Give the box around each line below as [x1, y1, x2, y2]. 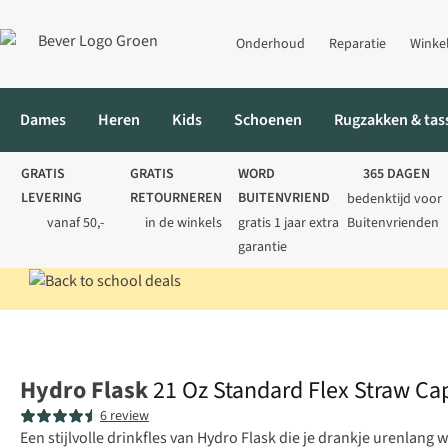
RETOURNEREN [129, 188, 222, 208]
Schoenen [234, 109, 302, 131]
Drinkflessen [56, 320, 141, 343]
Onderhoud [236, 34, 305, 54]
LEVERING [21, 188, 82, 208]
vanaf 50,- [46, 213, 104, 233]
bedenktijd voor [346, 189, 442, 209]
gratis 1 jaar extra [238, 213, 339, 233]
